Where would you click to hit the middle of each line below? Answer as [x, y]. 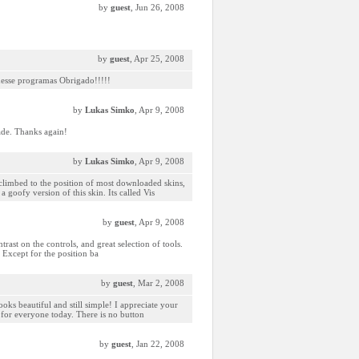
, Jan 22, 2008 [158, 344]
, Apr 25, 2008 [157, 58]
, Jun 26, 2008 [157, 7]
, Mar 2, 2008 [159, 283]
